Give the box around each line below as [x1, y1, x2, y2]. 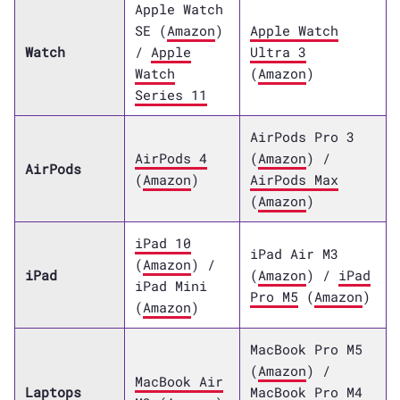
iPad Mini [134, 277, 207, 296]
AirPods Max [249, 171, 338, 189]
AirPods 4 [134, 149, 207, 168]
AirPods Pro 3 [249, 128, 354, 146]
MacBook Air [134, 372, 223, 391]
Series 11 [134, 86, 207, 104]
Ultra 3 [249, 43, 306, 62]
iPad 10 [134, 234, 191, 253]
